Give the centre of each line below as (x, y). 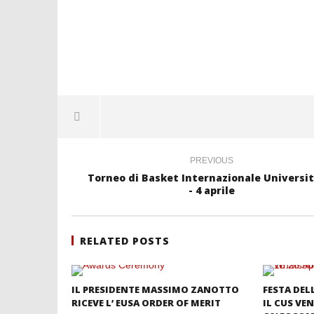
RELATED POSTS (125, 240)
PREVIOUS (211, 160)
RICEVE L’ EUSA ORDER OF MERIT (146, 302)
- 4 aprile (211, 190)
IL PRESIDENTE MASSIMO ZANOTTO (155, 289)
